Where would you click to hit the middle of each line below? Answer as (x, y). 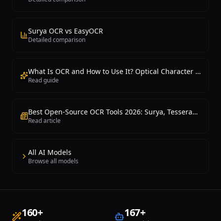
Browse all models (53, 161)
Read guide (43, 80)
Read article (44, 121)
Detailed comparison (57, 40)
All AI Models (50, 152)
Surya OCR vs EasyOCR (66, 31)
